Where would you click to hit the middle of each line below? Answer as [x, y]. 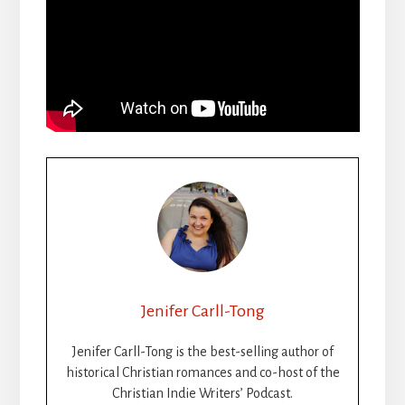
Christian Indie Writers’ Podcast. [202, 394]
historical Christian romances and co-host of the [202, 373]
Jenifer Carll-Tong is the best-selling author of [202, 352]
